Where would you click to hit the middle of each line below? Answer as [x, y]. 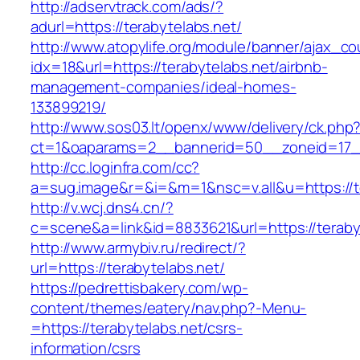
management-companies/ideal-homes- [164, 87]
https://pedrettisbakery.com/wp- [139, 288]
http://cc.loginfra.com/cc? [115, 168]
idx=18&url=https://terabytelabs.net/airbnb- [179, 67]
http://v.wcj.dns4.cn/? [102, 208]
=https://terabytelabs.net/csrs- [137, 328]
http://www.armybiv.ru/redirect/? [138, 248]
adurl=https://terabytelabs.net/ [136, 27]
